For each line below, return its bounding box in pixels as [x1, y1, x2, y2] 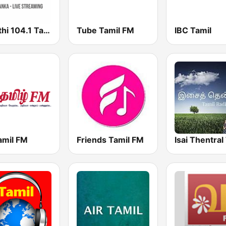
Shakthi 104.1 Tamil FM [43, 25, 50, 35]
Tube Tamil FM [77, 25, 135, 35]
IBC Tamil [174, 25, 211, 35]
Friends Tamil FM [77, 134, 144, 145]
